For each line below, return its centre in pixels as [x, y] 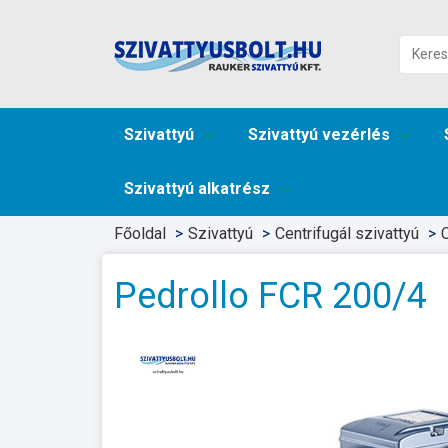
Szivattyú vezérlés [319, 134]
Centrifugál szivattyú [347, 233]
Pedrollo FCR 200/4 [270, 296]
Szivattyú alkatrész [197, 188]
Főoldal [140, 233]
